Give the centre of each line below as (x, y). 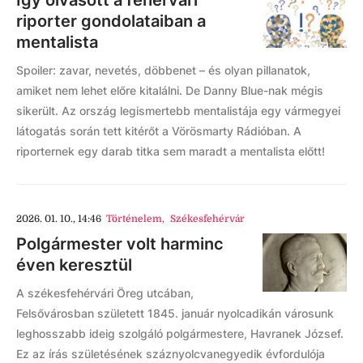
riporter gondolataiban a (111, 21)
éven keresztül (74, 265)
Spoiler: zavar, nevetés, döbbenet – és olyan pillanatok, (163, 70)
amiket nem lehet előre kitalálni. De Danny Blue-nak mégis (170, 90)
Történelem (135, 218)
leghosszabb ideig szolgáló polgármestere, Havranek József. (180, 333)
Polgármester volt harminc (120, 243)
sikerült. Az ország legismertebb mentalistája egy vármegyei (178, 110)
